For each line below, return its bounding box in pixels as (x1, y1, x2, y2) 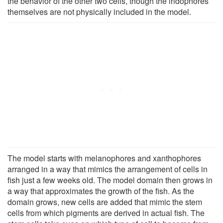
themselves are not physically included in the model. (7, 5, 191, 17)
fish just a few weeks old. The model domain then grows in (7, 174, 213, 186)
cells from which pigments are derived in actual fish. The (7, 207, 205, 219)
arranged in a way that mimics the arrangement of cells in (7, 163, 208, 175)
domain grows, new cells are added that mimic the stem (7, 196, 202, 208)
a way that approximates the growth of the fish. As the (7, 185, 194, 197)
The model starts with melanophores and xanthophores (7, 152, 201, 164)
